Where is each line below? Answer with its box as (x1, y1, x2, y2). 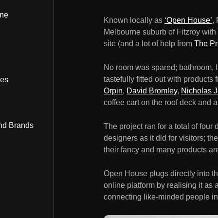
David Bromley (127, 87, 177, 95)
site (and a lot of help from (104, 39, 194, 48)
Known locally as (104, 16, 164, 25)
